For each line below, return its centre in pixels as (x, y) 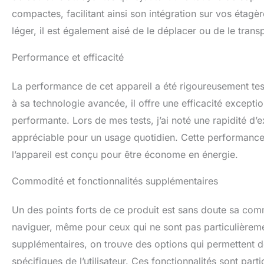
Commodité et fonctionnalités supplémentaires (115, 181)
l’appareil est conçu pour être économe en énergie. (125, 155)
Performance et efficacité (68, 57)
